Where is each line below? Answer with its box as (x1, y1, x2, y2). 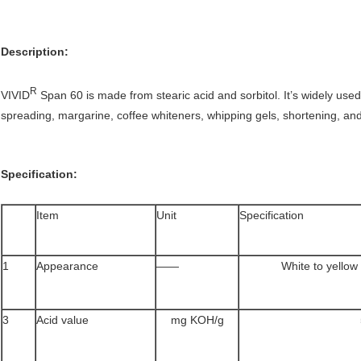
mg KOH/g (170, 313, 224, 326)
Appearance (36, 259, 98, 272)
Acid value (36, 313, 89, 326)
